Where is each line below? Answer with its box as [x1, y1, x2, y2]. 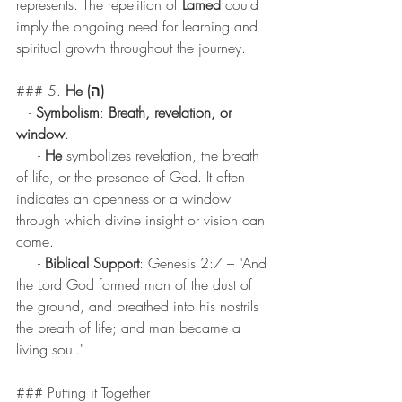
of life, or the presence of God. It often [16, 167, 249, 188]
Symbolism [36, 102, 100, 123]
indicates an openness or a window [16, 188, 235, 209]
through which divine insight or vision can [16, 210, 269, 231]
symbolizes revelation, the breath [62, 145, 264, 166]
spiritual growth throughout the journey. [16, 38, 246, 58]
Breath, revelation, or [109, 102, 236, 123]
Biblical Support [45, 253, 139, 274]
